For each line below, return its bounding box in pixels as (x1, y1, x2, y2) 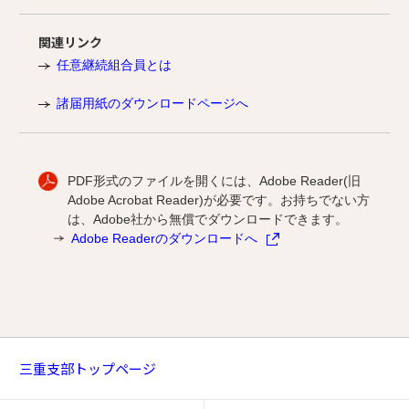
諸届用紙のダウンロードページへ (57, 95, 248, 110)
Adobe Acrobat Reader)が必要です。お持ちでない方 (68, 192, 370, 207)
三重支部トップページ (19, 358, 156, 378)
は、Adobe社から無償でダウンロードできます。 (68, 211, 348, 226)
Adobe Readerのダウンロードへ (70, 230, 257, 246)
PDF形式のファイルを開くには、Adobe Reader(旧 (68, 173, 361, 188)
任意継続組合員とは (57, 57, 172, 72)
